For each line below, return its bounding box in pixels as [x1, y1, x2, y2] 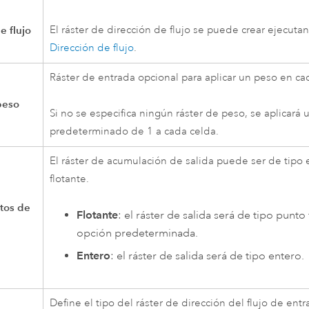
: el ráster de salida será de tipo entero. [110, 249, 304, 263]
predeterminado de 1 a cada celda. [50, 125, 219, 139]
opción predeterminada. [76, 226, 198, 241]
